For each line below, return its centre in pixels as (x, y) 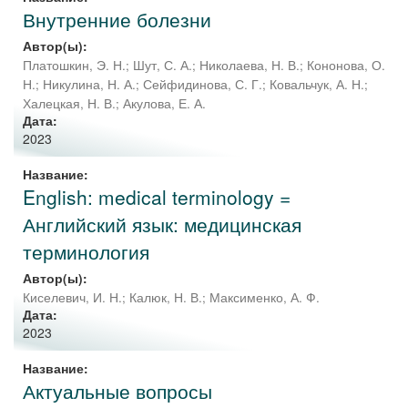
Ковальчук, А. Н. (317, 84)
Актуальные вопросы (117, 391)
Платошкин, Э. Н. (74, 65)
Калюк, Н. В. (166, 297)
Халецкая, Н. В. (69, 103)
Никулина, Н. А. (89, 84)
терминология (86, 251)
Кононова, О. (346, 65)
